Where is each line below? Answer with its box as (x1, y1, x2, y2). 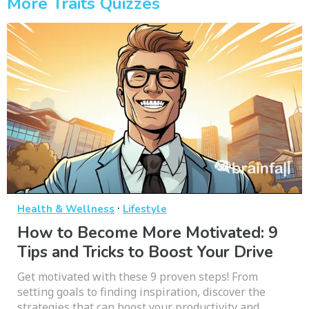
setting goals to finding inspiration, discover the (17, 284, 266, 300)
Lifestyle (123, 202, 167, 217)
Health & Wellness (17, 202, 114, 217)
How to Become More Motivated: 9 (17, 222, 278, 244)
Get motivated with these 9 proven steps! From (17, 269, 258, 285)
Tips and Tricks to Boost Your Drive (17, 241, 273, 263)
